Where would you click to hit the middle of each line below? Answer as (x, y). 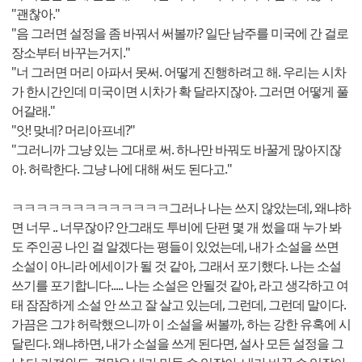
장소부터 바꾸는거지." (71, 53)
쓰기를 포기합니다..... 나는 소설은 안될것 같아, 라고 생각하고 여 (180, 286)
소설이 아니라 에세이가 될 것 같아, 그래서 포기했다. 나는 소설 (176, 266)
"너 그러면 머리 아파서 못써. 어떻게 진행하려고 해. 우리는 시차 (179, 72)
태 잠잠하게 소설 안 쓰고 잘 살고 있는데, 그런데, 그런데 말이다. (179, 305)
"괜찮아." (36, 14)
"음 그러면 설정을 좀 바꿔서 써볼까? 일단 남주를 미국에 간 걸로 (180, 34)
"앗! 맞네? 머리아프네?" (73, 130)
